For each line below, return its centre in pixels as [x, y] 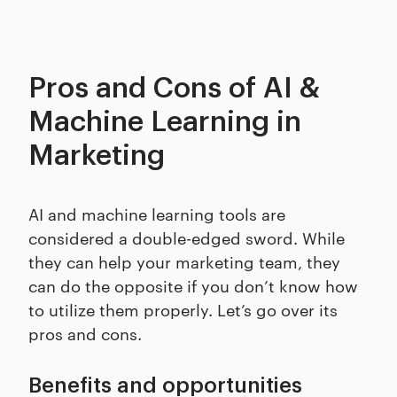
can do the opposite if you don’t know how [193, 285]
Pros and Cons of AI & [174, 89]
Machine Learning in [165, 123]
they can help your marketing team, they [184, 261]
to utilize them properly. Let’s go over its [183, 309]
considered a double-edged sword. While [187, 237]
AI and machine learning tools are [157, 214]
